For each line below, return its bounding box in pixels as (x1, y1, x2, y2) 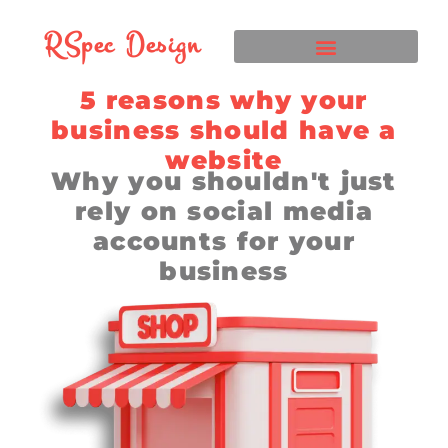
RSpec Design (44, 25, 200, 64)
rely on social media (75, 196, 373, 227)
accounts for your (92, 226, 356, 257)
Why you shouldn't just (51, 166, 397, 197)
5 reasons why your (80, 85, 368, 116)
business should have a (51, 115, 397, 146)
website (165, 145, 283, 176)
